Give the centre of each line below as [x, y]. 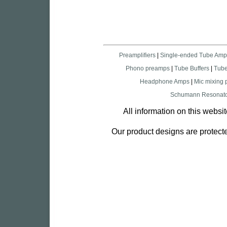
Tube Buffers [192, 68]
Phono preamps [147, 68]
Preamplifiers [137, 55]
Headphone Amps [165, 82]
